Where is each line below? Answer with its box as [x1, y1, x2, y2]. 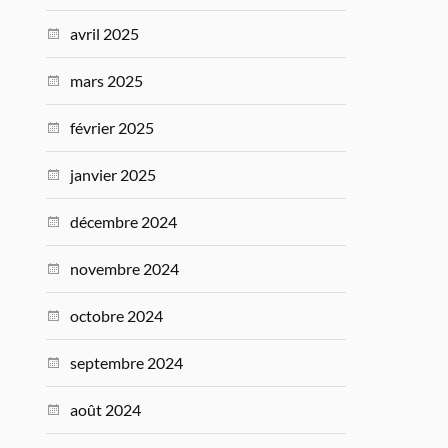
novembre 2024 [70, 258, 180, 278]
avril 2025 [70, 23, 140, 43]
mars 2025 [70, 70, 144, 90]
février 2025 [70, 117, 155, 137]
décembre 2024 [70, 211, 178, 231]
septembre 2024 [70, 352, 184, 372]
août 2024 [70, 399, 142, 419]
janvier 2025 [70, 164, 157, 184]
